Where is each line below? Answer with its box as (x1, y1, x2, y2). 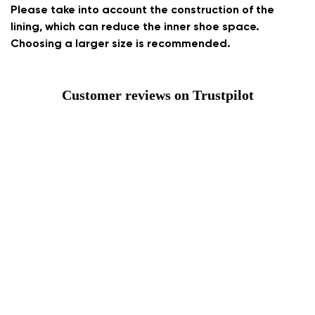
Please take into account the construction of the (11, 4, 274, 16)
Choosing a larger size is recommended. (11, 38, 231, 50)
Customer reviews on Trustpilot (61, 86, 254, 103)
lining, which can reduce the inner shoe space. (11, 21, 259, 33)
